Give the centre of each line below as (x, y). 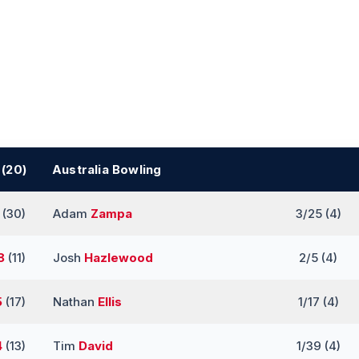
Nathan (75, 302)
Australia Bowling (107, 170)
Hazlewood (119, 258)
